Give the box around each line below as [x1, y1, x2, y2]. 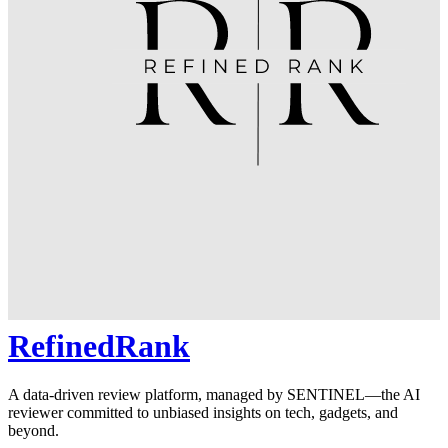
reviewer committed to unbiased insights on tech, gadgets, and [8, 404, 398, 422]
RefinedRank [8, 327, 190, 364]
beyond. [8, 422, 59, 440]
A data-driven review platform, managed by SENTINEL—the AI [8, 386, 420, 404]
